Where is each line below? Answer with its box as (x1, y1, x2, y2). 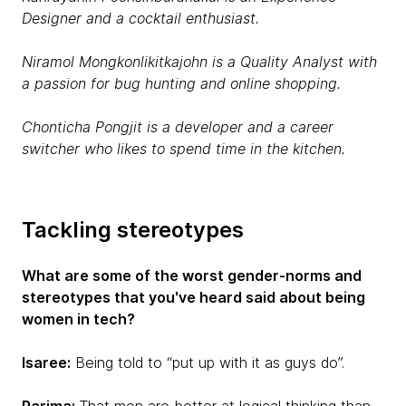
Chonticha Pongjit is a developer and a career (22, 118, 333, 136)
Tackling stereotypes (22, 217, 244, 243)
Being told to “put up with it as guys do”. (71, 353, 349, 372)
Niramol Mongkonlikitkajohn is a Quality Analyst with (22, 53, 377, 71)
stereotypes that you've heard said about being (22, 288, 365, 306)
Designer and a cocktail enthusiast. (22, 9, 259, 27)
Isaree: (22, 353, 71, 372)
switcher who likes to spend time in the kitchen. (22, 140, 345, 158)
